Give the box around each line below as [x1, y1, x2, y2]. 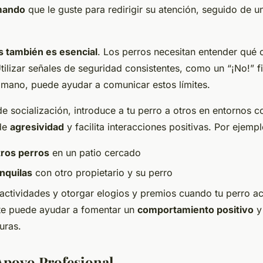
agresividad [10, 120, 64, 133]
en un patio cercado [49, 146, 141, 159]
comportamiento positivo [137, 203, 254, 215]
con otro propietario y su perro [32, 167, 173, 179]
